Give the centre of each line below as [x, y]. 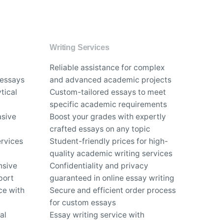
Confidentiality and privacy [99, 165]
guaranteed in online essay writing [112, 178]
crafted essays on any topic [100, 129]
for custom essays [83, 202]
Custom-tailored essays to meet [108, 92]
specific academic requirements [108, 104]
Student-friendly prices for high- [109, 141]
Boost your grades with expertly [108, 116]
